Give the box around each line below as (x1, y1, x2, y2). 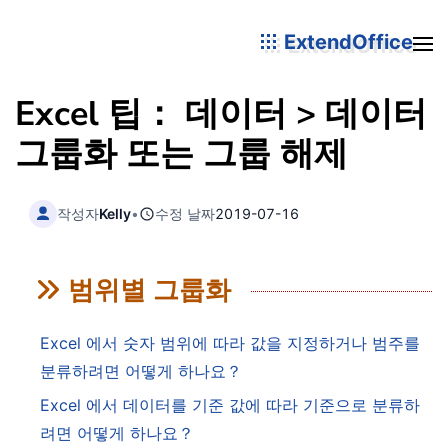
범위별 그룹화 (68, 273, 231, 309)
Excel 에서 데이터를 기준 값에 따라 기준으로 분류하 (40, 395, 420, 416)
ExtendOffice (279, 29, 413, 54)
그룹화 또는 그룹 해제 (15, 131, 348, 177)
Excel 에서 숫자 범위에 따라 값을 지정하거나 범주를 (40, 333, 420, 354)
